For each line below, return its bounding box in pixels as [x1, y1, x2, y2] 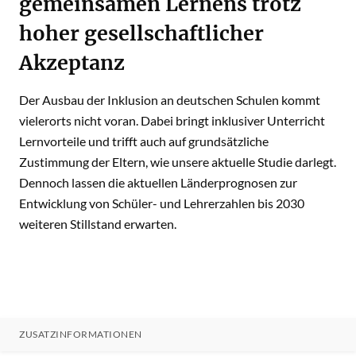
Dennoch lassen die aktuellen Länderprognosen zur [19, 175, 297, 190]
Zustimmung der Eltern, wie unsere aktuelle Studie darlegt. [19, 154, 336, 169]
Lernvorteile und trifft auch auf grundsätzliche [19, 133, 269, 149]
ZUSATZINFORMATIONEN [19, 328, 142, 340]
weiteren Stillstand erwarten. [19, 216, 179, 231]
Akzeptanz [19, 50, 125, 75]
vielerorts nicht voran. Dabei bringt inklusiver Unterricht [19, 113, 325, 128]
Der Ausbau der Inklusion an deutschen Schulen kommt [19, 92, 320, 107]
